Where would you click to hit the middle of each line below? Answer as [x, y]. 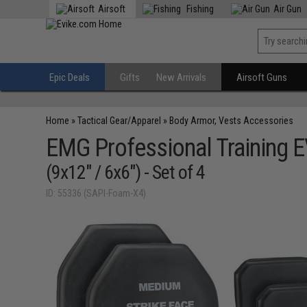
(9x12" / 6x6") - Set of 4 [126, 172]
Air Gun [288, 9]
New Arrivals [182, 77]
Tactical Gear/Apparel [120, 121]
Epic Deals [70, 77]
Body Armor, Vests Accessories [232, 121]
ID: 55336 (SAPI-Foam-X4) [96, 193]
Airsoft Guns [262, 77]
